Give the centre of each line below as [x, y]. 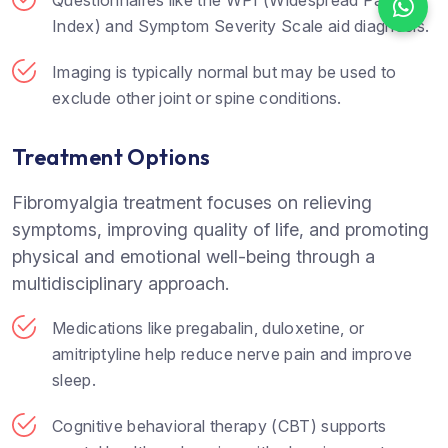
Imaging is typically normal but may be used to [224, 72]
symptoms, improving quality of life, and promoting [220, 230]
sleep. [74, 380]
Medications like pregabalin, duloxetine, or [208, 328]
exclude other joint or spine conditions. [197, 98]
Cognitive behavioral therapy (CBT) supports [219, 426]
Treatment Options [111, 157]
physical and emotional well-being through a [193, 257]
